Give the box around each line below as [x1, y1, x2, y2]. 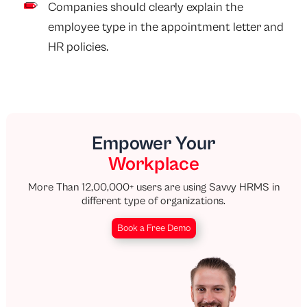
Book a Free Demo [116, 222, 191, 234]
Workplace [108, 153, 199, 175]
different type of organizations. [82, 194, 225, 207]
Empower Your [92, 132, 215, 155]
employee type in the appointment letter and [48, 20, 284, 35]
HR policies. [48, 40, 109, 55]
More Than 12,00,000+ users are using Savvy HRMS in [27, 180, 280, 193]
